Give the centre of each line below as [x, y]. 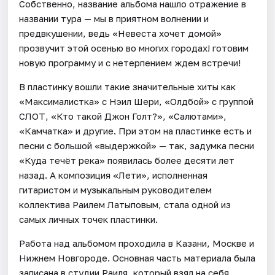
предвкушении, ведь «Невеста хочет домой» [121, 33]
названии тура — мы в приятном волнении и [114, 18]
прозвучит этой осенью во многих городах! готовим [134, 48]
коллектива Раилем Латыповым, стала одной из [125, 204]
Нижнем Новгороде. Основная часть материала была [137, 258]
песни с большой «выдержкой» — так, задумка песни [137, 145]
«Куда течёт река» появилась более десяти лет [127, 160]
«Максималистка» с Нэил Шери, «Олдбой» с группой [137, 101]
